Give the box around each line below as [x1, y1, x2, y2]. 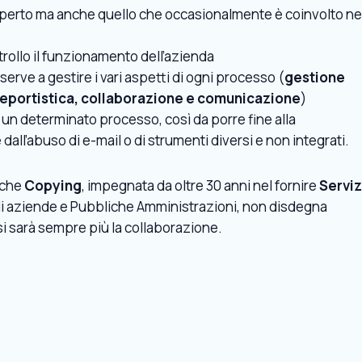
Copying [24, 175, 82, 195]
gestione [284, 67, 345, 86]
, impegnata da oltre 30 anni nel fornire [82, 175, 319, 195]
